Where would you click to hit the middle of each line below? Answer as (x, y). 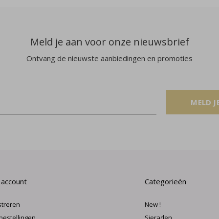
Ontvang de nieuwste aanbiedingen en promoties (109, 58)
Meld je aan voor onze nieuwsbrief (109, 42)
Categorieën (165, 182)
